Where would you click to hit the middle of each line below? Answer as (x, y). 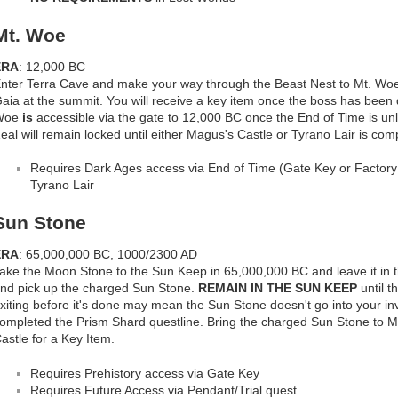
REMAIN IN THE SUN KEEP (278, 287)
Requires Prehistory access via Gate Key (145, 373)
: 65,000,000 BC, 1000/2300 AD (108, 254)
